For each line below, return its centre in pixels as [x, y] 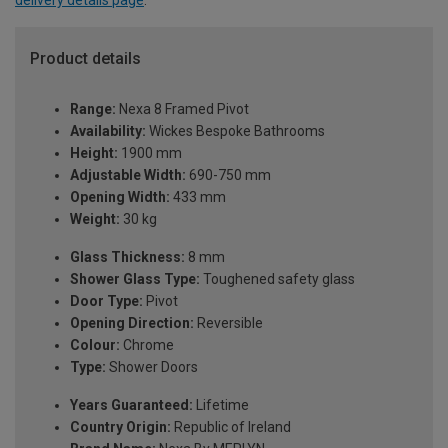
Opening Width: [120, 197]
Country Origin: [120, 427]
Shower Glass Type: [135, 279]
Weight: [95, 219]
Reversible [228, 323]
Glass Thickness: [127, 257]
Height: [94, 153]
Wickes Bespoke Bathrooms [235, 131]
